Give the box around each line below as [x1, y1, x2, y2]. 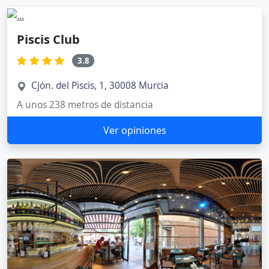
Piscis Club [17, 31, 80, 47]
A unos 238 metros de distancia [17, 98, 153, 112]
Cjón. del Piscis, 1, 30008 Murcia [31, 79, 169, 92]
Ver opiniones [103, 124, 166, 138]
